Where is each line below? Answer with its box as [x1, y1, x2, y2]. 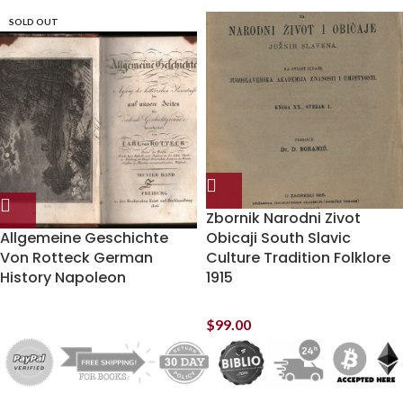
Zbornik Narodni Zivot [206, 208, 361, 228]
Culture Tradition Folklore [206, 247, 390, 268]
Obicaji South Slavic [206, 228, 351, 248]
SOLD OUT [9, 16, 58, 27]
